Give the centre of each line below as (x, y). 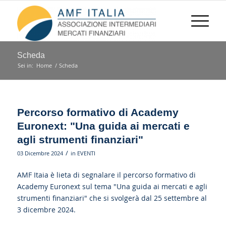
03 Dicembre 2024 (40, 153)
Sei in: (25, 65)
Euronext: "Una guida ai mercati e (103, 126)
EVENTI (86, 153)
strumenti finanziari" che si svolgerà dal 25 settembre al (112, 198)
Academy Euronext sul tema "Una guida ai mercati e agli (112, 186)
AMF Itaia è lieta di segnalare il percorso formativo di (106, 175)
